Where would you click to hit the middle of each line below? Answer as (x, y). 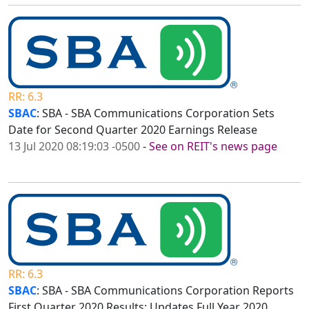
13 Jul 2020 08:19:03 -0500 (74, 147)
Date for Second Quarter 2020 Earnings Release (133, 130)
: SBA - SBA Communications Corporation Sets (156, 113)
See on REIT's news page (213, 147)
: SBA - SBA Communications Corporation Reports (165, 291)
